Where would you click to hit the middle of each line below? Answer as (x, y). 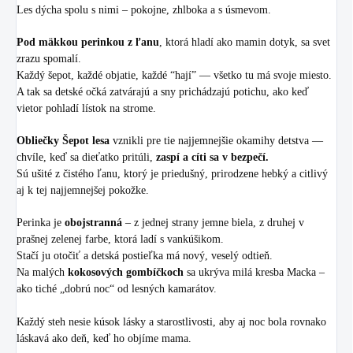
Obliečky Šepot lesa (63, 141)
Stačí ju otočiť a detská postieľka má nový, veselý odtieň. (145, 256)
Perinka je (41, 223)
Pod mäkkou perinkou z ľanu (88, 42)
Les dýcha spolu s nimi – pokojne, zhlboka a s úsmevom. (144, 10)
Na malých (42, 272)
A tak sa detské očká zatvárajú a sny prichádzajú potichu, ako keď (163, 92)
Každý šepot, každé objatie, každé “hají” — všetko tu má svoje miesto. (174, 75)
